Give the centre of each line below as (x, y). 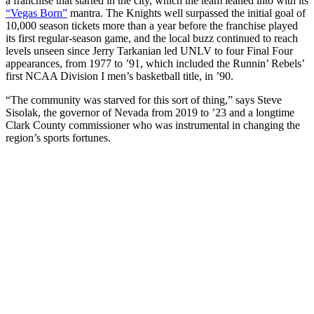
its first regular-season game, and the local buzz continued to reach (152, 39)
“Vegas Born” (36, 13)
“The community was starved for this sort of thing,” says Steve (144, 100)
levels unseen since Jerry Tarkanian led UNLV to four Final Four (149, 51)
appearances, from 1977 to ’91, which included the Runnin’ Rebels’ (155, 64)
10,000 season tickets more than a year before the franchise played (152, 26)
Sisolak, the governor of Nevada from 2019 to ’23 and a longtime (150, 113)
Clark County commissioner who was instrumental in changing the (153, 125)
